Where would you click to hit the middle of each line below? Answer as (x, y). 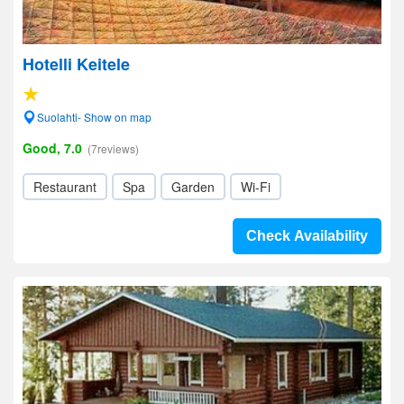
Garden (193, 187)
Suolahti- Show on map (94, 117)
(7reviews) (113, 148)
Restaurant (65, 187)
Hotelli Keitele (76, 64)
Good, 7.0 (52, 148)
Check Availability (307, 236)
